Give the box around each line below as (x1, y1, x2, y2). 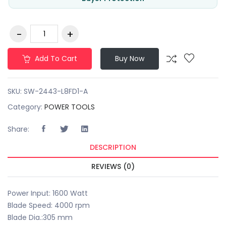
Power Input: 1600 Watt (8, 188, 88, 198)
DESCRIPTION (90, 142, 136, 152)
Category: (8, 102, 44, 112)
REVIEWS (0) (91, 161, 135, 172)
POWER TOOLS (44, 102, 95, 112)
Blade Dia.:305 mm (8, 212, 73, 222)
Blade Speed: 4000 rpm (8, 200, 90, 210)
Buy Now (115, 53, 144, 64)
